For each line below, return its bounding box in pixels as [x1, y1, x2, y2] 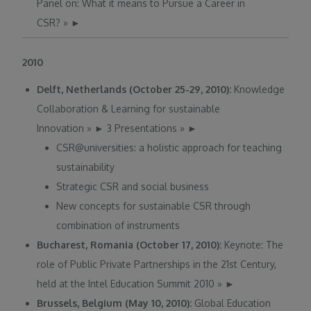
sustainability [56, 161, 115, 174]
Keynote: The [224, 239, 284, 251]
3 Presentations [104, 122, 180, 135]
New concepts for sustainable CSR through [56, 200, 251, 212]
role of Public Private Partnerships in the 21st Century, [37, 258, 277, 271]
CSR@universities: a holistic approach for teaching [56, 142, 283, 154]
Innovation [37, 122, 87, 135]
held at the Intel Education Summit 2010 [37, 278, 218, 290]
